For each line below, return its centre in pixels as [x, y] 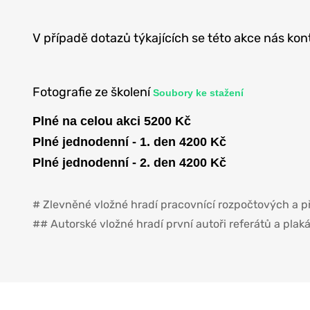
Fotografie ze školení [93, 92]
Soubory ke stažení [198, 93]
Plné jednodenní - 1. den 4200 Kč [129, 142]
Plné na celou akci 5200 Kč [112, 121]
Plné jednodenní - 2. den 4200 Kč [129, 163]
